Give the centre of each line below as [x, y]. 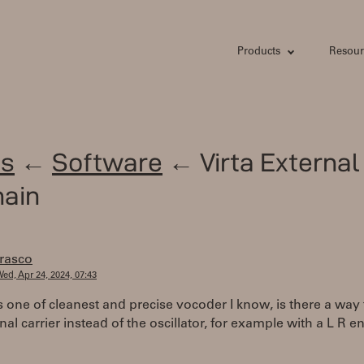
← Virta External [261, 162]
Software [107, 162]
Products [258, 52]
